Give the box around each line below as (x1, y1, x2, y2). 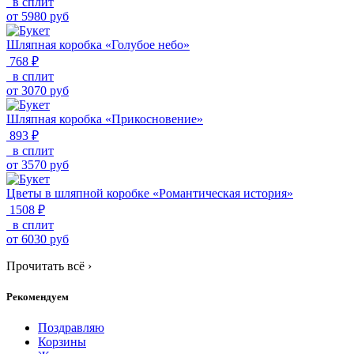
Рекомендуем (6, 290, 69, 303)
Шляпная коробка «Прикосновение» (6, 111, 203, 126)
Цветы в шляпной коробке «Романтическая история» (6, 186, 293, 200)
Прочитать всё (6, 258, 88, 273)
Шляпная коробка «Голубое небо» (6, 37, 190, 51)
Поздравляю (38, 320, 104, 334)
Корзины (38, 334, 86, 348)
